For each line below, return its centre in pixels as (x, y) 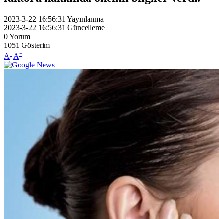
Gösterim (36, 45)
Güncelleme (86, 27)
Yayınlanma (85, 19)
